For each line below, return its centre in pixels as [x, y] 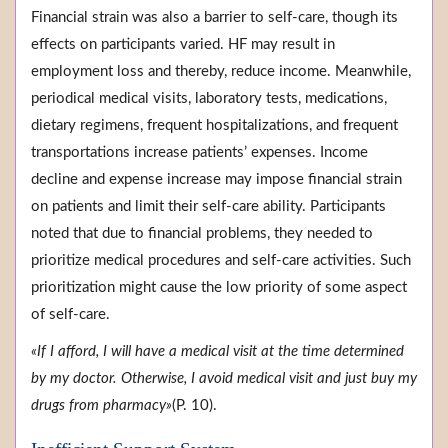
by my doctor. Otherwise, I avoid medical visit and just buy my [224, 379]
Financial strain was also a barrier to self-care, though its [214, 18]
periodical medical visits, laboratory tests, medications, [209, 99]
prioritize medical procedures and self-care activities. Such [221, 261]
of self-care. [70, 315]
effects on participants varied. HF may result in [183, 45]
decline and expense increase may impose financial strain [216, 180]
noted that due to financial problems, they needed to [202, 234]
